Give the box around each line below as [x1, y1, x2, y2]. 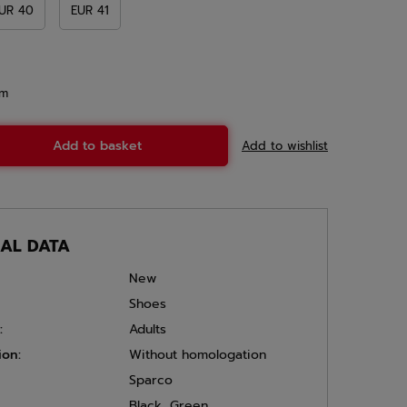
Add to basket [53, 136, 143, 155]
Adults [129, 320, 166, 339]
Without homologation [129, 345, 266, 364]
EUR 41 [71, 2, 109, 19]
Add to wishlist [242, 136, 328, 154]
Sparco [129, 371, 173, 390]
